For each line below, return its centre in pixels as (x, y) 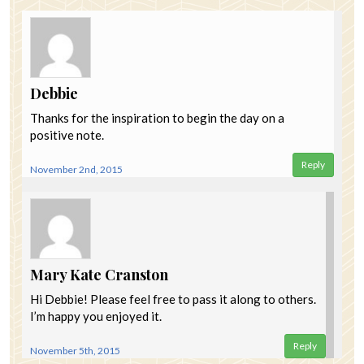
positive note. (67, 135)
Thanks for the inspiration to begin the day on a (157, 118)
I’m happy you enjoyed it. (96, 316)
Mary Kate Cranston (99, 275)
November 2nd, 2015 (76, 170)
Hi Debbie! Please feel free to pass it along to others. (173, 299)
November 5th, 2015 (75, 351)
